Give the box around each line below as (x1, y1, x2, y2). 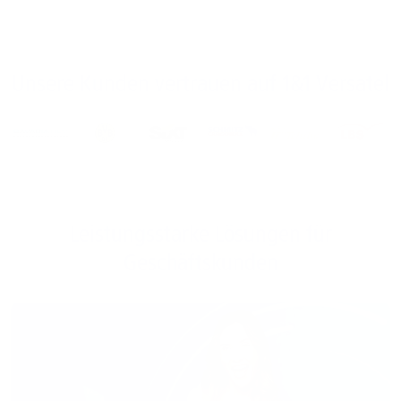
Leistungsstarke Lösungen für (69, 218, 332, 249)
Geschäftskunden (123, 247, 278, 277)
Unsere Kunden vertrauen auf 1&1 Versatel (12, 68, 389, 98)
